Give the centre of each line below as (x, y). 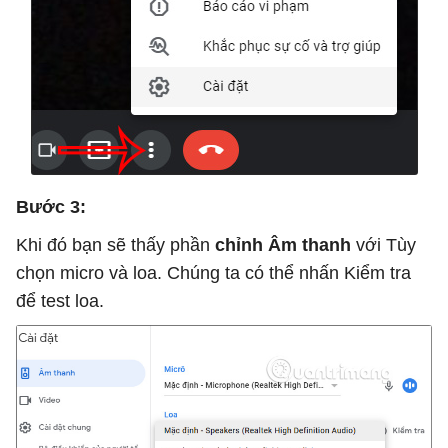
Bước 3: (51, 207)
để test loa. (60, 301)
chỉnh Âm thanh (285, 245)
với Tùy (386, 245)
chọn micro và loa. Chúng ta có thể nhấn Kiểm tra (213, 273)
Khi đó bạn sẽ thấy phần (115, 245)
